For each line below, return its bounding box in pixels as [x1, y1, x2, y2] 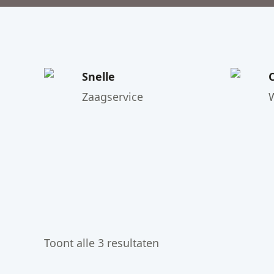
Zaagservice [82, 89, 144, 105]
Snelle [82, 69, 116, 84]
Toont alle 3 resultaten [44, 235, 159, 251]
